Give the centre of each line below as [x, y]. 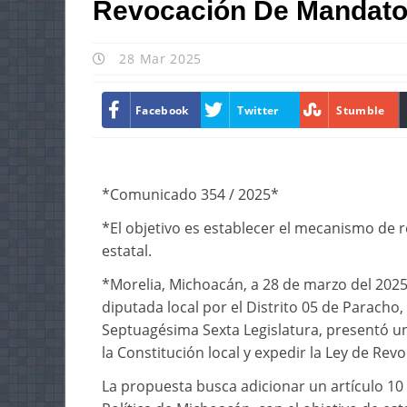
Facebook [162, 110]
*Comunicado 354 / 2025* [190, 194]
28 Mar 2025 [159, 59]
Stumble [361, 110]
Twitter [258, 110]
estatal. [127, 251]
